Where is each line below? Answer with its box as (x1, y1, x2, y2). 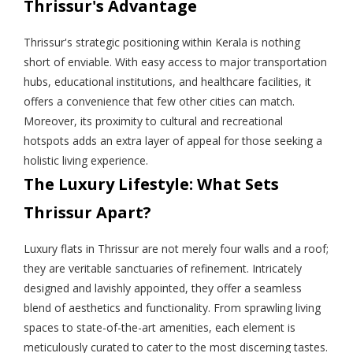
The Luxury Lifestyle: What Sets (24, 173, 279, 195)
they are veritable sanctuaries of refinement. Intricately (24, 260, 302, 276)
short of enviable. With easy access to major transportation (24, 54, 327, 69)
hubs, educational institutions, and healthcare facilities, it (24, 73, 311, 89)
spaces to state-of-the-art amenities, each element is (24, 319, 295, 335)
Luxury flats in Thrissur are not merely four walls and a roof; (24, 240, 329, 256)
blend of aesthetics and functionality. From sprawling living (24, 299, 321, 315)
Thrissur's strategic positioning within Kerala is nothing (24, 34, 300, 50)
